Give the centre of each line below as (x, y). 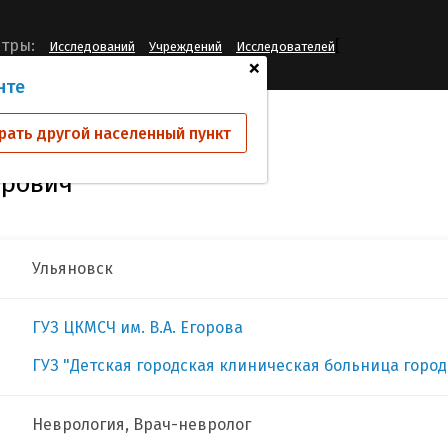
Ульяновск (72, 268)
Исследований (92, 47)
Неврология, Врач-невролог (141, 424)
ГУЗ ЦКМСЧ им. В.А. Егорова (137, 327)
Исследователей (285, 47)
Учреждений (185, 47)
